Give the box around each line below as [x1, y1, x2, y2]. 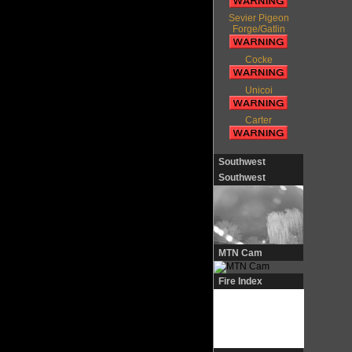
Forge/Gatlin [232, 24, 285, 35]
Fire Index [218, 275, 263, 287]
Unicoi [244, 84, 273, 96]
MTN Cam [218, 247, 263, 258]
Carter [245, 115, 273, 126]
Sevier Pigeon [228, 13, 289, 24]
